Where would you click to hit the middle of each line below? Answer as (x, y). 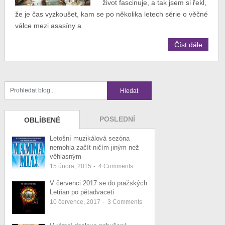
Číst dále (189, 45)
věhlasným (65, 156)
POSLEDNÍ (118, 119)
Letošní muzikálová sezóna (89, 138)
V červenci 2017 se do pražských (98, 183)
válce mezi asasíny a (48, 26)
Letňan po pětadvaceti (82, 192)
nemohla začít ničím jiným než (94, 147)
